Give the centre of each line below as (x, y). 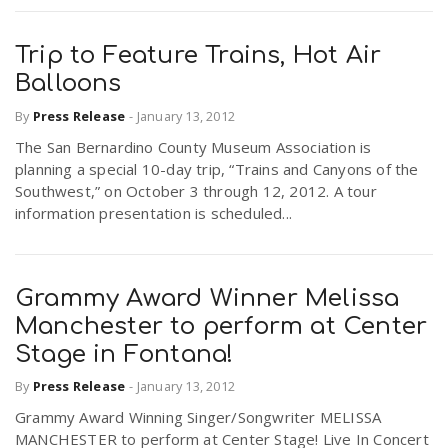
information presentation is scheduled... (153, 212)
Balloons (68, 84)
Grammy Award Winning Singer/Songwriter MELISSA (198, 417)
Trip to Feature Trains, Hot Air (198, 56)
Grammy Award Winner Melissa (207, 298)
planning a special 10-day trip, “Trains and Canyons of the (217, 168)
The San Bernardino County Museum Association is (193, 146)
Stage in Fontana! (124, 354)
